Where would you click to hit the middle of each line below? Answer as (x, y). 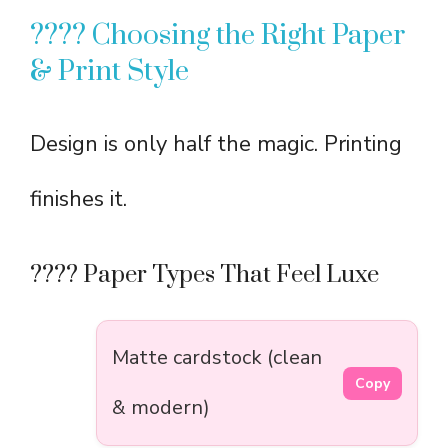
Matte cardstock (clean (217, 358)
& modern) (161, 408)
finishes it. (78, 199)
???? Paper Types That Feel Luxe (204, 275)
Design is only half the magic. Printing (216, 144)
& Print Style (109, 72)
